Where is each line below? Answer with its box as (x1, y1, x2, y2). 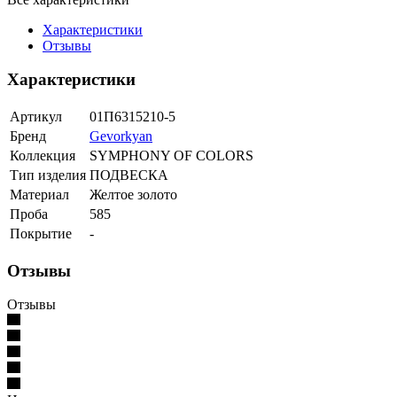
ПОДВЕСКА (90, 167, 168, 183)
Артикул (10, 109, 62, 125)
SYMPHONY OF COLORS (90, 148, 253, 164)
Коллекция (10, 148, 75, 164)
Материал (10, 187, 69, 203)
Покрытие (10, 226, 72, 242)
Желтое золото (90, 187, 177, 203)
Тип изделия (10, 167, 86, 183)
